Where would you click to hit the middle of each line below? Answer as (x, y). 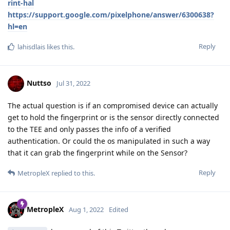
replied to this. (72, 173)
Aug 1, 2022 (86, 209)
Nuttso (39, 83)
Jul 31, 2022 (73, 83)
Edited (119, 209)
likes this (59, 46)
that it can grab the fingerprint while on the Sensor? (98, 152)
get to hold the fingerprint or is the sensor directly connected (113, 117)
